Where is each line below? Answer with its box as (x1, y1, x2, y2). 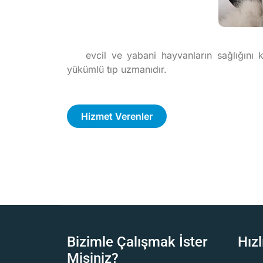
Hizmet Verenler (81, 110, 153, 122)
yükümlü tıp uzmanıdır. (67, 63, 167, 75)
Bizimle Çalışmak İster (67, 233, 207, 250)
